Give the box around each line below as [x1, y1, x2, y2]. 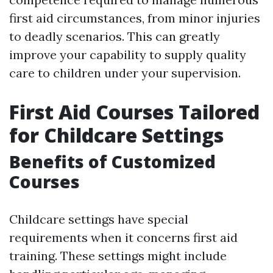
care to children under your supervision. [9, 65, 241, 81]
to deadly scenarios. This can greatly [9, 29, 220, 44]
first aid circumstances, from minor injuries [9, 10, 260, 26]
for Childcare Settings [9, 122, 224, 149]
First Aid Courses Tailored [9, 99, 260, 126]
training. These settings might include [9, 248, 227, 264]
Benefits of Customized [9, 150, 216, 174]
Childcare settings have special [9, 211, 188, 227]
